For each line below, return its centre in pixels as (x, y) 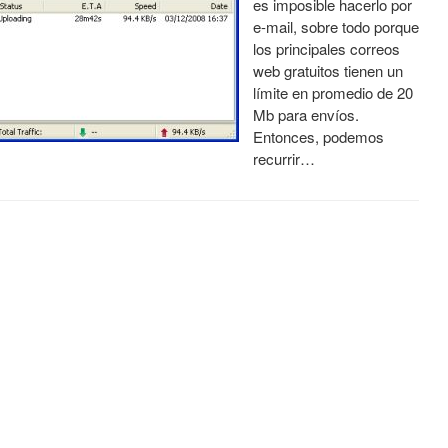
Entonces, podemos (318, 136)
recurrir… (284, 158)
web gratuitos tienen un (328, 70)
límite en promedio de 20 (333, 92)
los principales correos (326, 48)
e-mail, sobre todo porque (336, 26)
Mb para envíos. (306, 114)
